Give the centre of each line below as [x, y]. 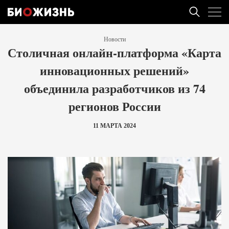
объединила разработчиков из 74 [114, 88]
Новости [114, 39]
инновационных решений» [114, 70]
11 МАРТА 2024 [114, 126]
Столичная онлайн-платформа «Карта [114, 52]
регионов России [114, 106]
